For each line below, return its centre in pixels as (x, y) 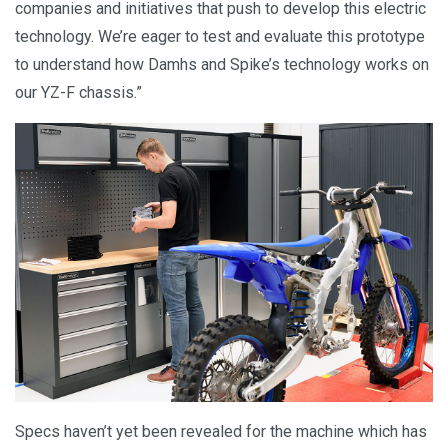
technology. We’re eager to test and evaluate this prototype (220, 37)
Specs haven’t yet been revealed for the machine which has (221, 431)
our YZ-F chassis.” (78, 93)
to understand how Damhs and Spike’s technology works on (222, 65)
